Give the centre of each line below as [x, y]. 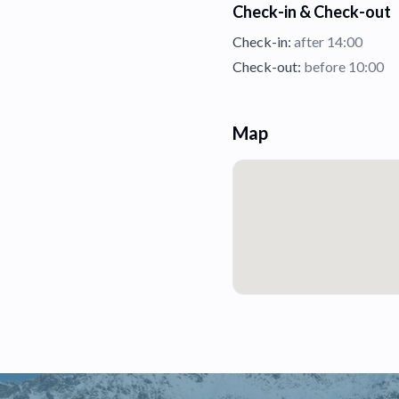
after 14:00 [327, 41]
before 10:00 [343, 66]
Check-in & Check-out [312, 12]
